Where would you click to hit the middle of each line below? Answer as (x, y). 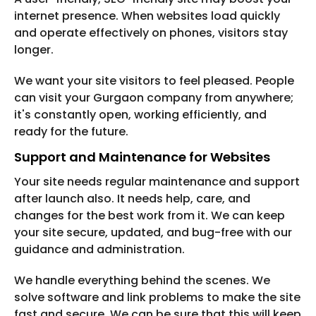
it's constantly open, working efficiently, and (140, 115)
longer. (34, 50)
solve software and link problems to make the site (157, 298)
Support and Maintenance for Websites (142, 157)
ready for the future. (71, 132)
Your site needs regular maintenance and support (157, 182)
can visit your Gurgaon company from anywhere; (154, 98)
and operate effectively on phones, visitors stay (151, 33)
